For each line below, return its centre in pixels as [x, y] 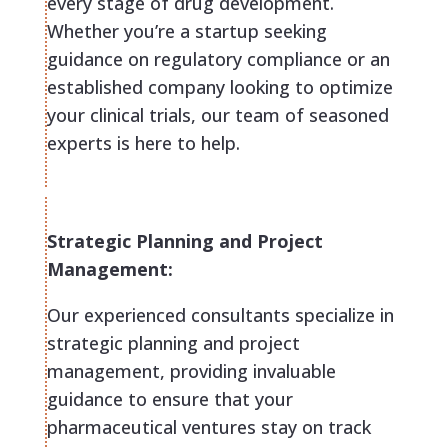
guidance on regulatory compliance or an [218, 59]
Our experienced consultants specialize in [220, 315]
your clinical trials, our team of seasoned [217, 115]
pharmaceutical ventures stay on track [208, 427]
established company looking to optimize [219, 87]
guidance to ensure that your [169, 399]
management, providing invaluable [191, 371]
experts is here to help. [143, 143]
